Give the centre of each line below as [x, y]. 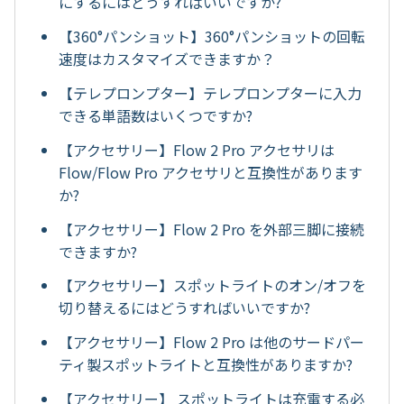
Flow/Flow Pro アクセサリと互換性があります [211, 172]
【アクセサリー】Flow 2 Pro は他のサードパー [211, 342]
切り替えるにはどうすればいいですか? [184, 308]
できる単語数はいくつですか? [156, 116]
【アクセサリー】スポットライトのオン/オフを [212, 285]
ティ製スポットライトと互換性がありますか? [206, 365]
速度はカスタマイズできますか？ [167, 59]
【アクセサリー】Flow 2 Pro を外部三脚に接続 [211, 229]
